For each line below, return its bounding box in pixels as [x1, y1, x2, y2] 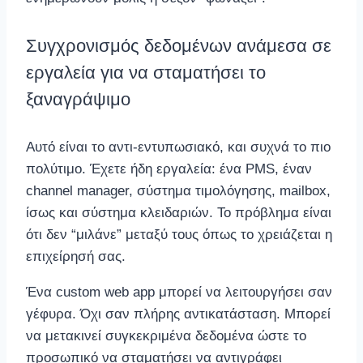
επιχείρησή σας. [26, 249, 126, 265]
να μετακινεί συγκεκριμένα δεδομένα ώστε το [26, 328, 306, 344]
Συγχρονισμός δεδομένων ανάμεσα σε [26, 36, 331, 57]
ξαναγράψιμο [26, 89, 130, 110]
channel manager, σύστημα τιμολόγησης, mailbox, [26, 183, 331, 199]
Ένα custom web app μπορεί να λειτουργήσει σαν [26, 284, 332, 301]
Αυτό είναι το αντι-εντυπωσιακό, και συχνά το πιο [26, 139, 331, 156]
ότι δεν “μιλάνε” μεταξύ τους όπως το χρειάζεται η [26, 227, 332, 243]
